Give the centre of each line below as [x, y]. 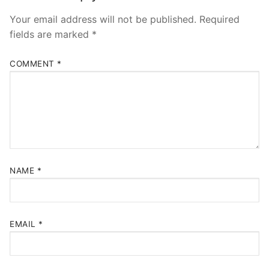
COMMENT [33, 63]
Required [219, 20]
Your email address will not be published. [103, 20]
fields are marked [51, 35]
